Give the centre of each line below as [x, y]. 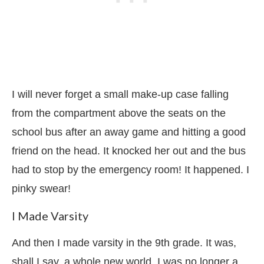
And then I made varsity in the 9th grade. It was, [124, 242]
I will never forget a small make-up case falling [120, 94]
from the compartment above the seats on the [119, 113]
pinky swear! [41, 188]
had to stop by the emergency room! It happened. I [131, 169]
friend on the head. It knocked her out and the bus [129, 151]
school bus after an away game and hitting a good [129, 132]
